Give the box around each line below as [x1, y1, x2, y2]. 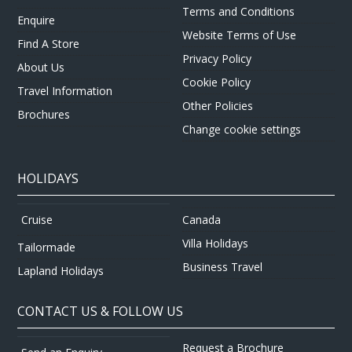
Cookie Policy [182, 75, 251, 90]
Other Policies [182, 98, 253, 113]
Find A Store [17, 36, 80, 51]
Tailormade [17, 240, 76, 255]
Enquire [17, 13, 56, 27]
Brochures [17, 107, 71, 122]
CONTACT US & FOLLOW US [17, 302, 184, 320]
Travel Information [17, 83, 113, 98]
